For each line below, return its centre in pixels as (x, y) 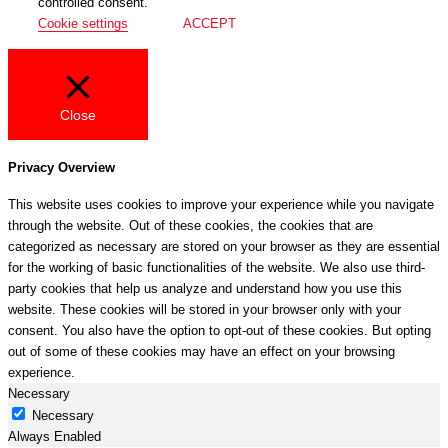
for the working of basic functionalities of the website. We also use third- (216, 268)
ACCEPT (209, 23)
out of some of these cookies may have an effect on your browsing (201, 352)
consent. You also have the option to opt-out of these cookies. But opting (219, 331)
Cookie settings (83, 23)
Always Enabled (54, 437)
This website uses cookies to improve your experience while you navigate (221, 205)
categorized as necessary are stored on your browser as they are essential (224, 247)
